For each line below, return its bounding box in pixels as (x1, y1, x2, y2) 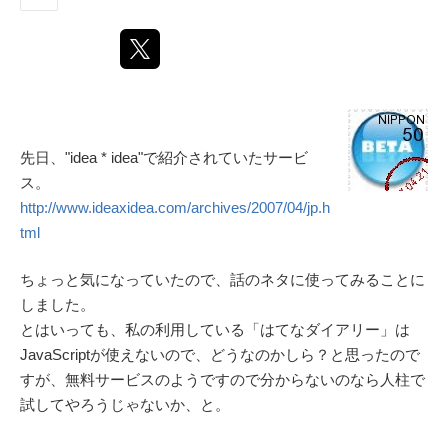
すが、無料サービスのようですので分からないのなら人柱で (20, 371, 425, 388)
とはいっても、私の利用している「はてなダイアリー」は (20, 321, 410, 338)
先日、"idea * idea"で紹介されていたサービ (20, 148, 308, 166)
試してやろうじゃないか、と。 (20, 396, 230, 413)
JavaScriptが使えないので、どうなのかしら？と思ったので (20, 346, 420, 363)
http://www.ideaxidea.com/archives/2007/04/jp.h (20, 198, 330, 216)
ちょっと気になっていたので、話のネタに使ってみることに (20, 271, 425, 288)
